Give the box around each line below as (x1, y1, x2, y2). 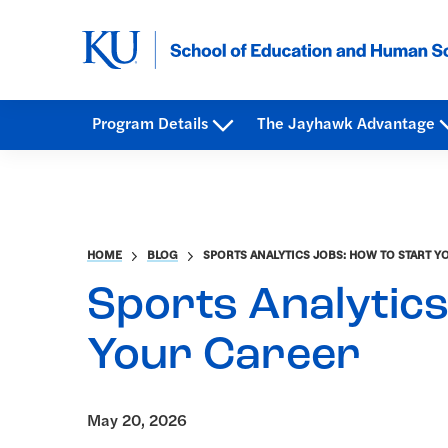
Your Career (87, 334, 361, 379)
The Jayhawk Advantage (257, 116, 435, 133)
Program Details (92, 116, 208, 133)
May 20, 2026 (87, 414, 187, 430)
